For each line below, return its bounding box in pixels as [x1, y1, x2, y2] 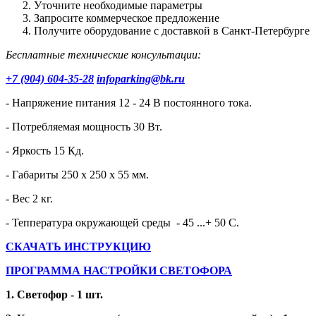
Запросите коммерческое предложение [34, 11, 219, 24]
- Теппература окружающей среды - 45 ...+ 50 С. [6, 216, 239, 229]
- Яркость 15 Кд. [6, 144, 84, 157]
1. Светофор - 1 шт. [6, 288, 103, 300]
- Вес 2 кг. [6, 192, 53, 205]
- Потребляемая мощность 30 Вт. [6, 120, 162, 133]
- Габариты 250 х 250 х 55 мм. [6, 168, 149, 181]
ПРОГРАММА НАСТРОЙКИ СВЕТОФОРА [6, 264, 232, 276]
